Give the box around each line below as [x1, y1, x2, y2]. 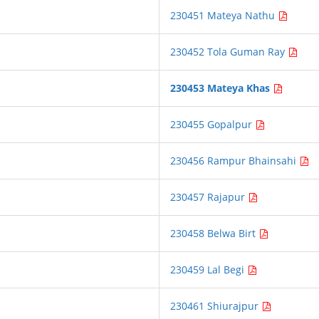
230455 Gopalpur [170, 117, 256, 131]
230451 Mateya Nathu [170, 9, 278, 22]
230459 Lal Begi [170, 263, 248, 276]
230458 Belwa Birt [170, 226, 259, 240]
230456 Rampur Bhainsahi [170, 154, 300, 167]
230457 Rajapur [170, 190, 249, 204]
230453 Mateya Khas [170, 81, 271, 95]
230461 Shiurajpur [170, 299, 262, 313]
